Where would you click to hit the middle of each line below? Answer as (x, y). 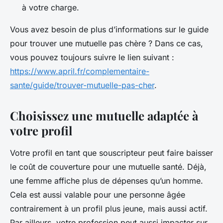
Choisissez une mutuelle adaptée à (104, 115)
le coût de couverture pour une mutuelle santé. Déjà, (108, 167)
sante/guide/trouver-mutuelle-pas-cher (82, 85)
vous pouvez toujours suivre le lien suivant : (92, 57)
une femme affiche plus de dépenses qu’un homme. (107, 180)
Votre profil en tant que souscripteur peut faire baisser (111, 153)
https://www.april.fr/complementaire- (80, 71)
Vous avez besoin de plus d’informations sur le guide (109, 29)
